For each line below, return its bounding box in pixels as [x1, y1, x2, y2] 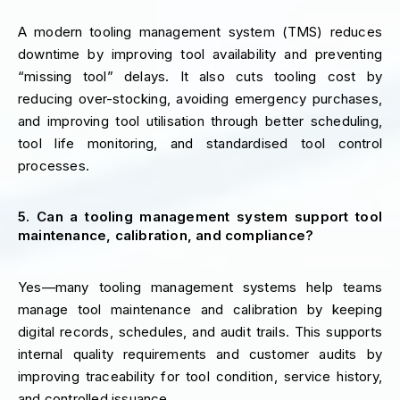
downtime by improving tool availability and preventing [18, 45, 382, 62]
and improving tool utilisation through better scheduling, [18, 112, 382, 129]
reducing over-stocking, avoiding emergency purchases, [18, 89, 382, 107]
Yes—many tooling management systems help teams [18, 278, 382, 296]
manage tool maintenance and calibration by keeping [18, 300, 382, 318]
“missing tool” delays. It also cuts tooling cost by [18, 67, 382, 85]
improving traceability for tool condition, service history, [18, 367, 382, 385]
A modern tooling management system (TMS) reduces [18, 22, 382, 40]
